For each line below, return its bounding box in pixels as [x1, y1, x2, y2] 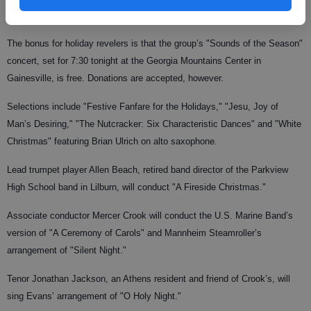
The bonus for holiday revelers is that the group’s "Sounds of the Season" [7, 37, 303, 49]
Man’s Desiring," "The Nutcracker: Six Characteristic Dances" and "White [7, 118, 301, 129]
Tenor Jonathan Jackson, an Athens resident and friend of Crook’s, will [7, 273, 290, 284]
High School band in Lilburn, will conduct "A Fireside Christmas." [7, 181, 266, 192]
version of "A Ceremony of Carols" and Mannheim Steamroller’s [7, 227, 262, 238]
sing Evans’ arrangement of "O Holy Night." [7, 290, 181, 301]
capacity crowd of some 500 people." [7, 9, 155, 20]
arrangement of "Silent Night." [7, 244, 126, 255]
